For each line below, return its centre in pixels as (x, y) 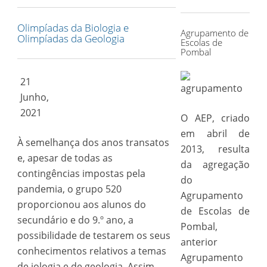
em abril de (215, 133)
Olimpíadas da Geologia (71, 38)
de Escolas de (215, 211)
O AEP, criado (215, 118)
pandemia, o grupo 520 (69, 189)
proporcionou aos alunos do (81, 204)
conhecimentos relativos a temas (91, 251)
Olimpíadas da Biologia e (73, 28)
